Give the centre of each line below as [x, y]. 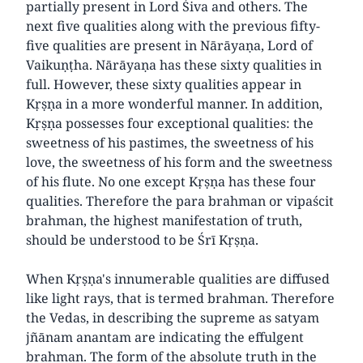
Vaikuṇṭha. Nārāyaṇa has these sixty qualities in [174, 64]
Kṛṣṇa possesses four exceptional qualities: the [170, 123]
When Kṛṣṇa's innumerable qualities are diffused [178, 278]
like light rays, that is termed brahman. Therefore [180, 298]
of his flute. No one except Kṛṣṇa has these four [171, 181]
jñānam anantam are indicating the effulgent [165, 337]
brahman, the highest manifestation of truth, [164, 220]
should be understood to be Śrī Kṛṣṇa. [142, 239]
